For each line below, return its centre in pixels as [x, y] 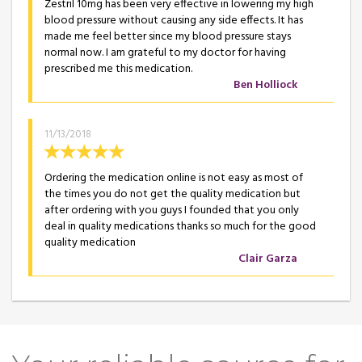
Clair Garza [268, 259]
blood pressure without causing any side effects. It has [174, 20]
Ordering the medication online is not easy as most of [174, 178]
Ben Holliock [265, 85]
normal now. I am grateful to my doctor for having [165, 53]
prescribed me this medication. [118, 69]
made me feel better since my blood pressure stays [168, 36]
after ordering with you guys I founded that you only [172, 210]
